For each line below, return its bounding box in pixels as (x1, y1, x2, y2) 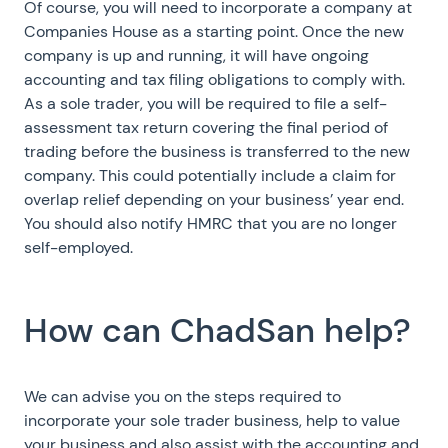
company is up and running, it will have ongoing (24, 45, 369, 66)
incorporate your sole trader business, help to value (24, 410, 400, 431)
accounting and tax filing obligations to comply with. (24, 69, 405, 90)
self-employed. (24, 237, 133, 258)
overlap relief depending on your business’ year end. (24, 189, 404, 210)
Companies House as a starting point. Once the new (24, 21, 404, 42)
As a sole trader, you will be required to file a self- (24, 93, 387, 114)
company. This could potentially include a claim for (24, 165, 396, 186)
